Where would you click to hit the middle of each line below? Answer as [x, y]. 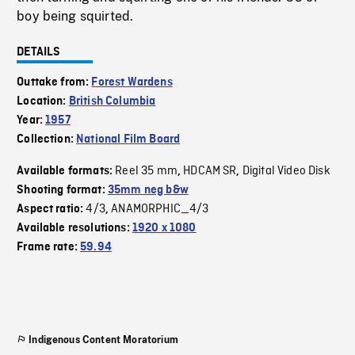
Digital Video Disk [286, 172]
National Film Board [128, 140]
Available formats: [66, 172]
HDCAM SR [210, 172]
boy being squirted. [75, 17]
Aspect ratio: [52, 210]
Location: [43, 102]
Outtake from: [54, 83]
